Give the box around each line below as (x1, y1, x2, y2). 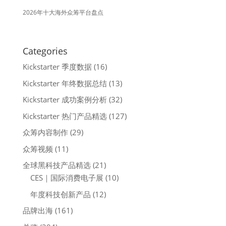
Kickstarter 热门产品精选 (22, 110, 107, 121)
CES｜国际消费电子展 (30, 173, 103, 183)
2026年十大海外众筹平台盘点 (22, 8, 103, 17)
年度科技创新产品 (30, 189, 91, 199)
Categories (22, 45, 68, 57)
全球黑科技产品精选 (22, 160, 91, 170)
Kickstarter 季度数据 (22, 62, 92, 72)
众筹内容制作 (22, 127, 68, 137)
